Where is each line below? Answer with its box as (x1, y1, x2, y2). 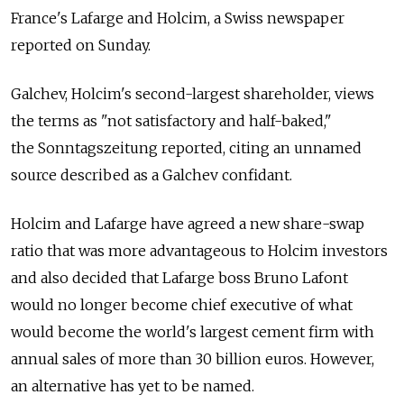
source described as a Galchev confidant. (11, 166, 292, 185)
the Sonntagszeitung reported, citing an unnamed (11, 139, 362, 158)
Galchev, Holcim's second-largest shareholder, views (11, 85, 374, 104)
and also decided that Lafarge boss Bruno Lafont (11, 269, 348, 288)
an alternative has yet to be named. (11, 377, 254, 396)
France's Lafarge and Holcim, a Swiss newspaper (11, 9, 344, 28)
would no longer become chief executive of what (11, 296, 353, 315)
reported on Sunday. (11, 36, 151, 55)
